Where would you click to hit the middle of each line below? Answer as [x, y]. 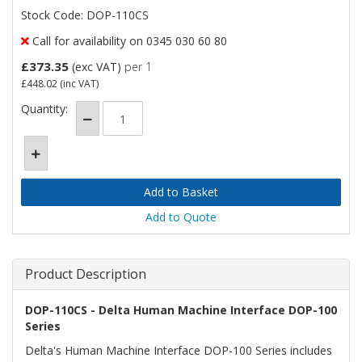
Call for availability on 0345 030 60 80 [128, 41]
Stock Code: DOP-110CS [85, 15]
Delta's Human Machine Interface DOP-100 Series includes [179, 350]
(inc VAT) [78, 84]
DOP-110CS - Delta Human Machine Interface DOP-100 [181, 310]
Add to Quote [181, 217]
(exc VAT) [97, 67]
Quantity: [44, 109]
